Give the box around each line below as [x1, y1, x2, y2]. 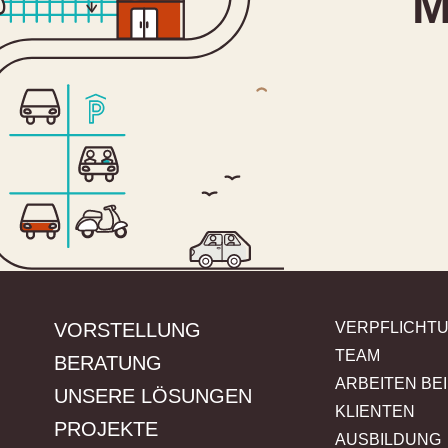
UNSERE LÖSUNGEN [54, 385, 252, 408]
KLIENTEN [335, 403, 415, 421]
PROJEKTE [54, 418, 158, 441]
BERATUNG [54, 352, 162, 375]
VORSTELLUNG [54, 319, 201, 342]
